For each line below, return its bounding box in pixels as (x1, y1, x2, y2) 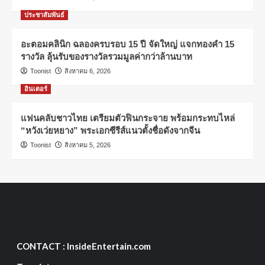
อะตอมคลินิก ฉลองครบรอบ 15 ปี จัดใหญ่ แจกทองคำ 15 (21, 39, 234, 50)
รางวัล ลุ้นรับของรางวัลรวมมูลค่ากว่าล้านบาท (21, 51, 192, 62)
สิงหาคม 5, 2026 (64, 141, 111, 149)
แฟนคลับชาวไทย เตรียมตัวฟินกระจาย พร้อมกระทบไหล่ (21, 113, 235, 124)
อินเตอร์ (24, 85, 47, 93)
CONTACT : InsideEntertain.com (16, 241, 151, 252)
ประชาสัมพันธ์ (24, 11, 64, 19)
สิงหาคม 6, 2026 (64, 67, 111, 75)
